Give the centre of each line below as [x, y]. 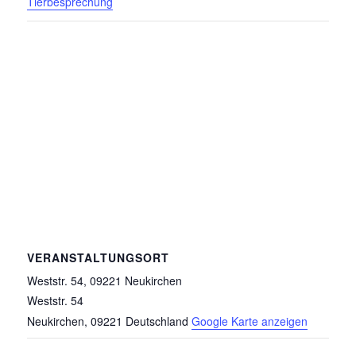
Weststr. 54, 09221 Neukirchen [105, 281]
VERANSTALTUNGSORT [99, 258]
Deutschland [157, 321]
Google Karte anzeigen [250, 321]
